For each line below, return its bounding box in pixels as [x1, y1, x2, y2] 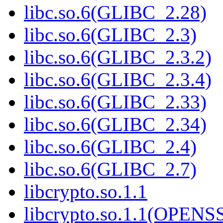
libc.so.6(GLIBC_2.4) [24, 136, 197, 158]
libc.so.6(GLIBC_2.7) [24, 158, 197, 180]
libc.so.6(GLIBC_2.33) [24, 91, 207, 113]
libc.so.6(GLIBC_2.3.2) [24, 46, 212, 68]
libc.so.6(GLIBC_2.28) [24, 1, 207, 23]
